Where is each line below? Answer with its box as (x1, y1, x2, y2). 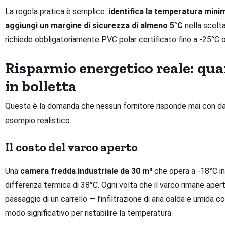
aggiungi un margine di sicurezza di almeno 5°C (5, 21, 183, 31)
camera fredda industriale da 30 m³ (20, 166, 152, 176)
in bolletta (5, 77, 76, 96)
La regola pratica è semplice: (5, 7, 108, 17)
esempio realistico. (5, 116, 71, 126)
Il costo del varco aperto (5, 140, 138, 155)
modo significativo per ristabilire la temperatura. (5, 208, 173, 218)
